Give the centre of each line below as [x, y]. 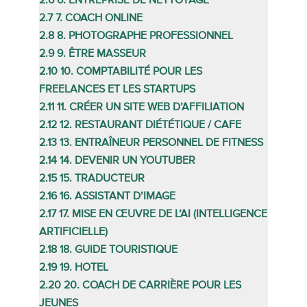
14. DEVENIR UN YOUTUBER [127, 161]
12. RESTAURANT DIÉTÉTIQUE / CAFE [150, 125]
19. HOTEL [84, 268]
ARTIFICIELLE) [73, 232]
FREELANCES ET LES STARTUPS [117, 89]
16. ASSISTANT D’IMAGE [117, 196]
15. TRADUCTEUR [102, 179]
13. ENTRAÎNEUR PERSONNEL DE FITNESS [161, 143]
